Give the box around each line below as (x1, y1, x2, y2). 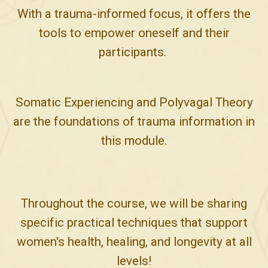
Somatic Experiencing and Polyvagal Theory (15, 95, 253, 109)
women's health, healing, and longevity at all (16, 234, 252, 249)
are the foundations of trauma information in (13, 114, 255, 129)
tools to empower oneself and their (38, 25, 230, 40)
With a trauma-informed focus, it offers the (17, 6, 251, 21)
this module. (100, 133, 167, 148)
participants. (98, 44, 170, 59)
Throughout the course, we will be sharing (21, 196, 247, 211)
